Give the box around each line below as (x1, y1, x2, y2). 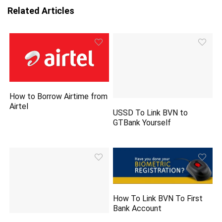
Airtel (9, 101, 29, 111)
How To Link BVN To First (113, 194, 203, 204)
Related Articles (7, 5, 74, 16)
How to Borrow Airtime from (9, 91, 108, 101)
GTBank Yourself (113, 118, 171, 128)
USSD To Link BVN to (113, 108, 188, 118)
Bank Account (113, 204, 162, 214)
